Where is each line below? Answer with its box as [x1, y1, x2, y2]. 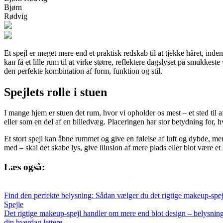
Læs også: [4, 162, 45, 173]
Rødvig [4, 11, 27, 20]
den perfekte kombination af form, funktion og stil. [4, 66, 162, 75]
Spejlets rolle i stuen [4, 85, 107, 99]
